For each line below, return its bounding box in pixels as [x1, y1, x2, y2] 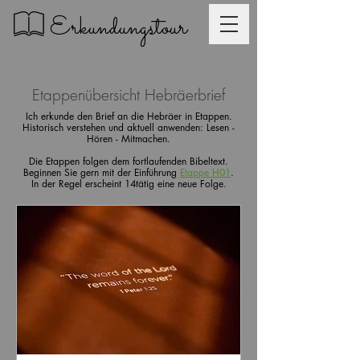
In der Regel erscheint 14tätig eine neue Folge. [31, 177, 227, 190]
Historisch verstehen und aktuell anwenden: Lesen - [22, 121, 235, 134]
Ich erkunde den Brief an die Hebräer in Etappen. [25, 109, 232, 123]
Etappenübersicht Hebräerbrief [31, 84, 226, 105]
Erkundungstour [50, 10, 187, 47]
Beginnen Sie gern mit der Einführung [23, 166, 180, 179]
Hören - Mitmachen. [87, 132, 170, 145]
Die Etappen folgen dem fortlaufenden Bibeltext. [29, 154, 228, 168]
